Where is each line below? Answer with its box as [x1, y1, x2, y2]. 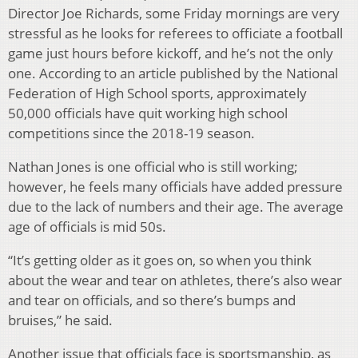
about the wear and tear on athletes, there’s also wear [8, 271, 342, 290]
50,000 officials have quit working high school [8, 104, 288, 123]
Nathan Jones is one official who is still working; [8, 157, 298, 177]
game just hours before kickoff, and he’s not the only [8, 44, 333, 63]
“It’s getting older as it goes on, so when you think [8, 251, 312, 270]
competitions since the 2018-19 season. [8, 124, 255, 143]
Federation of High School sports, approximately [8, 84, 307, 103]
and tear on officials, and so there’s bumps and [8, 291, 296, 310]
